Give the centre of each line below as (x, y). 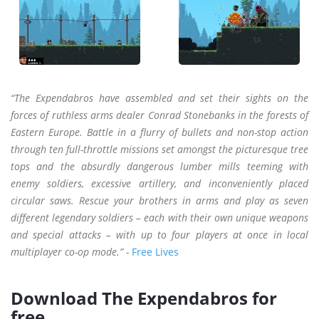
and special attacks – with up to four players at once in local (159, 235)
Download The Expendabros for (144, 298)
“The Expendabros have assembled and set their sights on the (159, 98)
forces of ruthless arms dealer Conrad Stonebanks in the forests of (159, 115)
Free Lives (155, 252)
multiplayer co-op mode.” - (71, 252)
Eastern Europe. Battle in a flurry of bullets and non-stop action (159, 132)
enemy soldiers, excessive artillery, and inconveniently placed (159, 184)
